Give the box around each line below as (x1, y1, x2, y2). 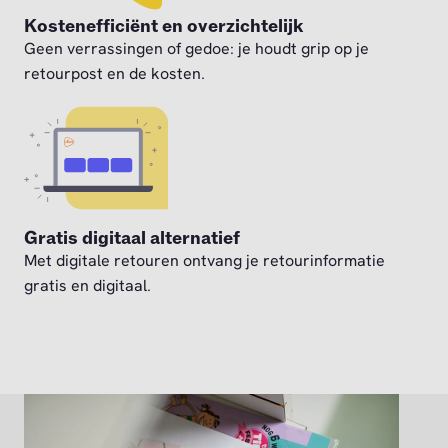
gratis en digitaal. (24, 275, 151, 297)
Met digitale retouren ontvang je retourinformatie (24, 250, 385, 272)
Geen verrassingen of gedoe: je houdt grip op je (24, 38, 369, 60)
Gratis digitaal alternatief (24, 227, 240, 251)
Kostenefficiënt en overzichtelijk (24, 15, 303, 39)
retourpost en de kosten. (24, 63, 205, 85)
